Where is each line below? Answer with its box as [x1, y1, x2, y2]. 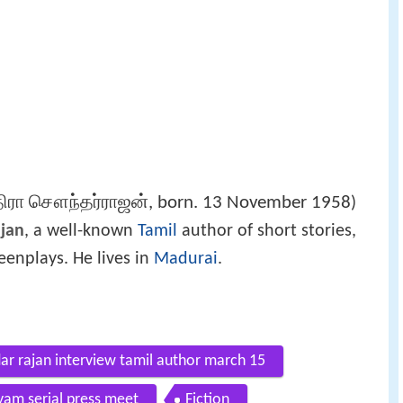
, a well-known [24, 221, 138, 240]
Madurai [154, 249, 218, 268]
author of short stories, [177, 221, 356, 240]
